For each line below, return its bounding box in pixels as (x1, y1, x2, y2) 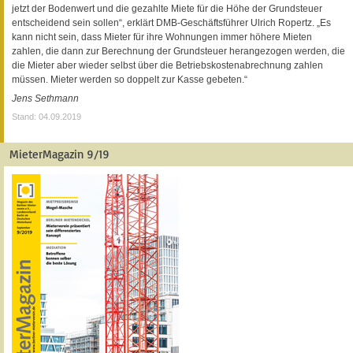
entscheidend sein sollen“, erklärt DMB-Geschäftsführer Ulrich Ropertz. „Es (12, 17, 331, 28)
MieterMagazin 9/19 (9, 146, 110, 162)
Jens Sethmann (12, 92, 79, 104)
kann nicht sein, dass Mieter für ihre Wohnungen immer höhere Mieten (12, 31, 312, 43)
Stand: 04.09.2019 (12, 111, 81, 121)
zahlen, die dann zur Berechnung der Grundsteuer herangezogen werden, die (12, 45, 345, 57)
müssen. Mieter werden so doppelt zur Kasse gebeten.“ (12, 73, 247, 85)
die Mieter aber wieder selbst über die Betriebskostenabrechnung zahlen (12, 59, 323, 71)
